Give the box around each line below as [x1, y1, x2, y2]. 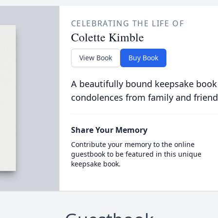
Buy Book [128, 53, 158, 62]
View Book [79, 53, 112, 62]
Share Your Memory [71, 125, 147, 135]
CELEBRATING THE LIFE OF [71, 18, 184, 29]
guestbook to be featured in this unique [71, 149, 201, 159]
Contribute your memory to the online [71, 140, 195, 149]
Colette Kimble [71, 29, 144, 45]
